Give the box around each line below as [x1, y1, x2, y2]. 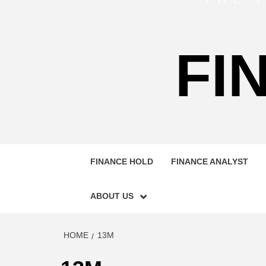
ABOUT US [90, 191, 134, 201]
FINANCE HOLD [90, 157, 153, 166]
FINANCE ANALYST [171, 157, 248, 166]
